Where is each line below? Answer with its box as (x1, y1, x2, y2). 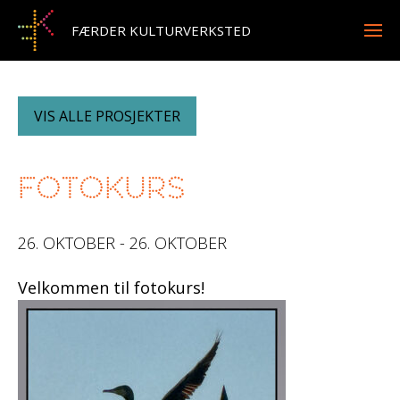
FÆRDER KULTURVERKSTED (71, 21, 251, 39)
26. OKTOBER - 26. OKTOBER (18, 232, 227, 254)
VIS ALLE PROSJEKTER (34, 106, 180, 126)
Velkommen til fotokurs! (18, 277, 204, 298)
